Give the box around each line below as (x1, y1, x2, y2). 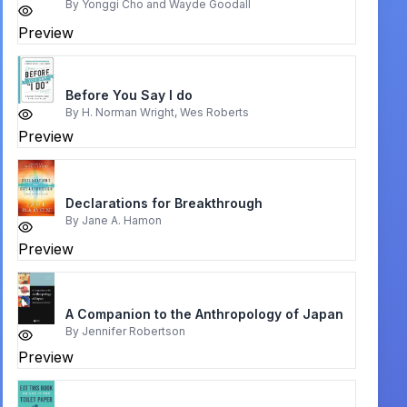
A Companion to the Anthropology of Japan (65, 305, 343, 322)
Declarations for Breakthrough (65, 194, 263, 211)
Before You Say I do (65, 87, 193, 104)
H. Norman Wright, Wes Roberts (81, 105, 249, 120)
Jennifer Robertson (81, 323, 185, 338)
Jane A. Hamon (81, 213, 162, 227)
